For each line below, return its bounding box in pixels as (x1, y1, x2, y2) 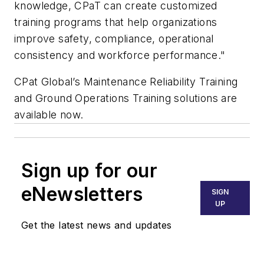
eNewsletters (21, 183, 143, 206)
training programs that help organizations (14, 15, 217, 28)
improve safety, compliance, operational (14, 32, 214, 45)
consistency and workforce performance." (14, 48, 226, 61)
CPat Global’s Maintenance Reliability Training (14, 75, 238, 88)
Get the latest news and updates (21, 219, 172, 232)
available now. (14, 108, 84, 121)
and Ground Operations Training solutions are (14, 92, 237, 105)
